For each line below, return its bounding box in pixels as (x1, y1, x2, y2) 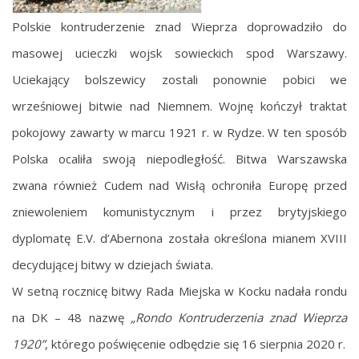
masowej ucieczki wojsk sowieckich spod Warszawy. (12, 44, 347, 61)
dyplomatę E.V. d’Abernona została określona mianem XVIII (12, 229, 347, 246)
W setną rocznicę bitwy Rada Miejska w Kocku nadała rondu (12, 282, 347, 299)
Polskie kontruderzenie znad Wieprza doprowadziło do (12, 18, 347, 34)
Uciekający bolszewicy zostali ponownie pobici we (12, 71, 347, 87)
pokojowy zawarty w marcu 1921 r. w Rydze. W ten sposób (12, 123, 347, 140)
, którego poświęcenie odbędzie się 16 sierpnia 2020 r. (45, 335, 345, 352)
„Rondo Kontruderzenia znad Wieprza (130, 309, 347, 325)
